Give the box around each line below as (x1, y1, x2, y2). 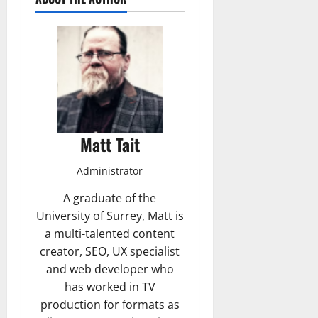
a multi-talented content (45, 225, 175, 241)
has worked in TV (64, 278, 155, 295)
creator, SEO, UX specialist (40, 243, 180, 259)
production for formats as (40, 296, 180, 312)
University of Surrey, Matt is (35, 207, 184, 224)
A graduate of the (63, 190, 157, 206)
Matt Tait (79, 131, 140, 157)
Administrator (77, 163, 143, 177)
